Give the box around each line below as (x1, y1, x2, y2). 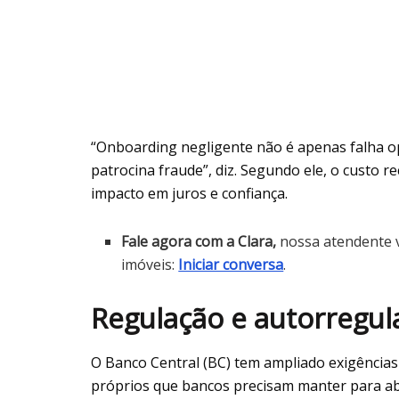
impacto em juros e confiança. (91, 183, 288, 204)
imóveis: (121, 255, 179, 275)
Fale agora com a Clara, (121, 232, 281, 252)
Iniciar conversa (178, 255, 284, 275)
